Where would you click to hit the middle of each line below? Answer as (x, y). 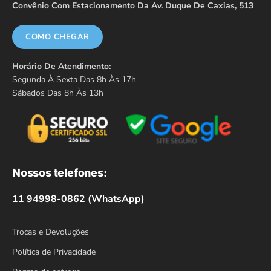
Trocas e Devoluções (51, 232)
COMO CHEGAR (57, 37)
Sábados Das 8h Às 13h (58, 93)
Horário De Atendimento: (61, 66)
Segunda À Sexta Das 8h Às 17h (74, 79)
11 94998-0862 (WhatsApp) (78, 199)
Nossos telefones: (60, 172)
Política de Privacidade (54, 252)
